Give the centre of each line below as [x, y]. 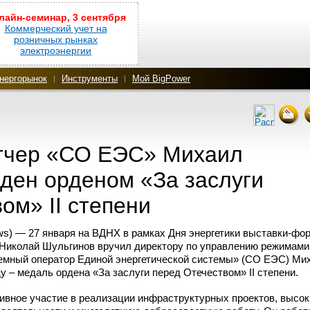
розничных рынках [56, 39]
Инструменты [90, 79]
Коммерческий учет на [56, 28]
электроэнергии [56, 51]
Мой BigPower [161, 79]
